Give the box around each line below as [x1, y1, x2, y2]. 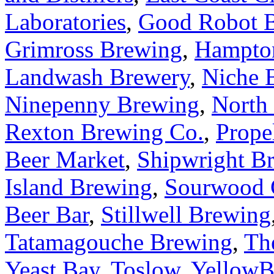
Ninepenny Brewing [5, 91, 199, 117]
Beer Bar [5, 201, 89, 228]
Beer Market [5, 146, 125, 172]
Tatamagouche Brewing [5, 228, 232, 255]
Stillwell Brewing [101, 201, 271, 228]
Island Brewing [5, 173, 152, 200]
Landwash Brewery [5, 63, 190, 90]
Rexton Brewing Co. [5, 118, 204, 145]
